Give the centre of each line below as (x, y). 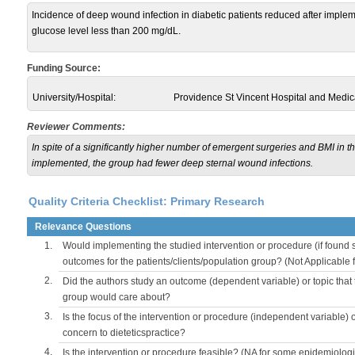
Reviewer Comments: (76, 127)
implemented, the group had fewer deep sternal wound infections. (172, 163)
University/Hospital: (74, 97)
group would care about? (116, 297)
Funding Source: (64, 68)
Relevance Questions (83, 227)
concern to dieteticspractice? (124, 333)
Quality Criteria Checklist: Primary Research (147, 201)
